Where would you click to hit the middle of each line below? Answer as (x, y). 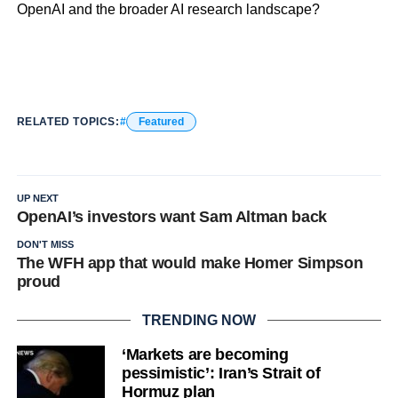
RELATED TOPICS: (68, 122)
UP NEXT (37, 198)
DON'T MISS (45, 244)
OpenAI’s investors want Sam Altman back (171, 217)
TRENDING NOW (199, 320)
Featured (161, 122)
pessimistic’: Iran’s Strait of (221, 373)
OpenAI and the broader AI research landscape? (168, 9)
